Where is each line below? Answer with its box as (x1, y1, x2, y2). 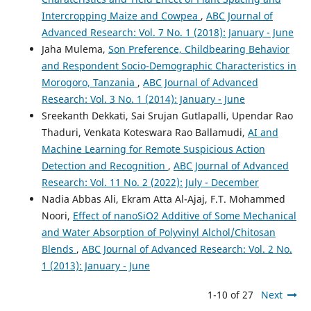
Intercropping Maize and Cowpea (41, 9, 201, 23)
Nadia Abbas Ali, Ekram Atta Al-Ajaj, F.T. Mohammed (41, 192, 285, 206)
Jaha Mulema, (41, 42, 108, 56)
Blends (41, 242, 76, 256)
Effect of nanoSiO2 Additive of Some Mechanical (72, 209, 296, 223)
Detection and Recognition (41, 159, 168, 173)
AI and (247, 126, 278, 140)
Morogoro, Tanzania (41, 76, 137, 90)
